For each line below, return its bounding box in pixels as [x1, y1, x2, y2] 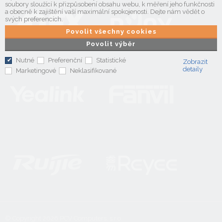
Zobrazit [182, 57, 208, 65]
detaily [182, 65, 203, 73]
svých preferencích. [5, 15, 63, 23]
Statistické [96, 56, 126, 64]
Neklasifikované [70, 66, 116, 74]
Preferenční [48, 56, 82, 64]
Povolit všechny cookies [70, 27, 157, 35]
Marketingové [16, 66, 56, 74]
